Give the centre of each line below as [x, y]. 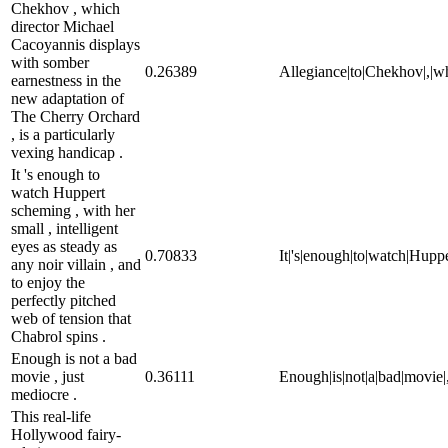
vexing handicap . [67, 152]
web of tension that [71, 318]
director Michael [62, 26]
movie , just [47, 376]
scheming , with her [73, 210]
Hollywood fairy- [66, 434]
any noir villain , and [76, 264]
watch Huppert [58, 192]
